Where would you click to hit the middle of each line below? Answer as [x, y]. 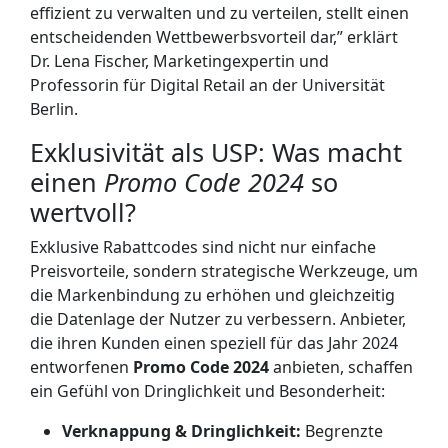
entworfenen [81, 366]
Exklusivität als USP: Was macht [216, 151]
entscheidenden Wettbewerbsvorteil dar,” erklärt [214, 36]
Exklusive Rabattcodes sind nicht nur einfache [203, 246]
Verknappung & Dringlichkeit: [181, 430]
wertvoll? [83, 211]
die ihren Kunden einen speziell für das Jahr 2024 [214, 342]
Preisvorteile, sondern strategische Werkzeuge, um [224, 270]
